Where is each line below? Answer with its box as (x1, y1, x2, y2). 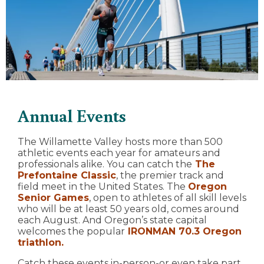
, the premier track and (116, 169, 224, 181)
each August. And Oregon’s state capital (18, 214, 207, 226)
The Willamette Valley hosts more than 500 (18, 136, 223, 147)
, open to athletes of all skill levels (89, 192, 246, 203)
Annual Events (18, 103, 126, 127)
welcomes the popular (18, 225, 125, 237)
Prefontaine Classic (18, 169, 116, 181)
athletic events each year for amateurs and (18, 147, 220, 159)
